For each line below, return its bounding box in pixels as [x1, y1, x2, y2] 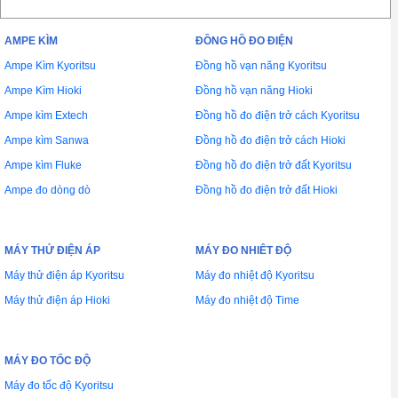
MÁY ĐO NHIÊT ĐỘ [195, 244, 291, 257]
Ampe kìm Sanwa [4, 134, 89, 147]
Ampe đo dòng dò [4, 184, 91, 196]
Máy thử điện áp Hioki [4, 294, 110, 306]
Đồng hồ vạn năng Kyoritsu [195, 60, 327, 72]
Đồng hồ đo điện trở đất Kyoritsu [195, 159, 352, 171]
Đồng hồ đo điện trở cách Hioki [195, 134, 346, 147]
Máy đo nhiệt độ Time [195, 294, 299, 306]
